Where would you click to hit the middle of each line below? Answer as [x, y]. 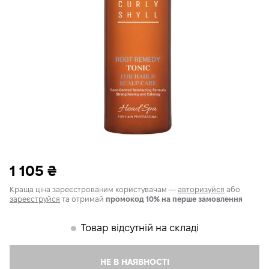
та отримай [83, 199]
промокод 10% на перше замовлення [174, 199]
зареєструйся [35, 199]
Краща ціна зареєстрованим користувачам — [94, 189]
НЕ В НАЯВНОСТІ [134, 262]
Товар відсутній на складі [140, 228]
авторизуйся [201, 189]
